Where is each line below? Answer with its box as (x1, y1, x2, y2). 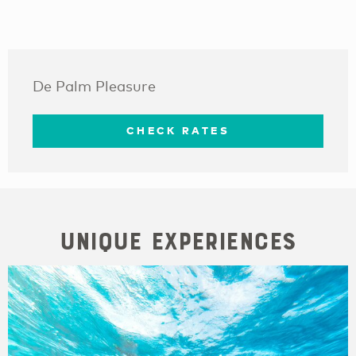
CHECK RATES (126, 124, 230, 137)
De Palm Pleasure (33, 77, 157, 95)
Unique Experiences (60, 226, 296, 257)
